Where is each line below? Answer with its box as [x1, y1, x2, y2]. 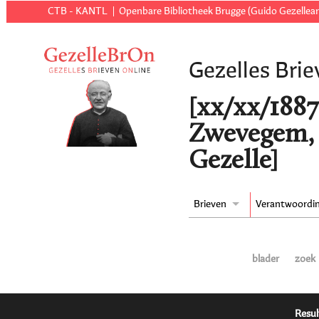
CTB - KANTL [48, 6, 108, 16]
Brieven [194, 199, 227, 210]
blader [252, 254, 280, 265]
